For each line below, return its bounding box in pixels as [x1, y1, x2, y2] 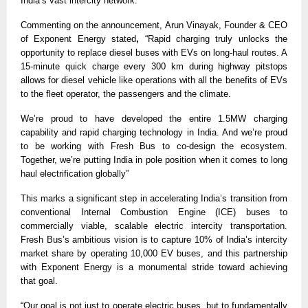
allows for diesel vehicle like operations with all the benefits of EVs [21, 75, 287, 86]
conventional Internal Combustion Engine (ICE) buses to [21, 207, 287, 218]
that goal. [21, 276, 60, 287]
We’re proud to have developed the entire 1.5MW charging [21, 113, 287, 124]
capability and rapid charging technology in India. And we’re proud [21, 127, 287, 138]
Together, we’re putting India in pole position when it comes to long [21, 155, 287, 166]
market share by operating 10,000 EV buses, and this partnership [21, 248, 287, 259]
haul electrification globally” [21, 168, 131, 179]
